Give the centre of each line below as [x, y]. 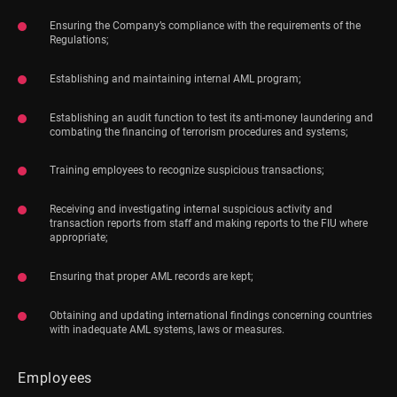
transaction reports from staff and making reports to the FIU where [209, 224]
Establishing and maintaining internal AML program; [175, 78]
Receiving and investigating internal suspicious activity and [191, 210]
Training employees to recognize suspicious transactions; [188, 171]
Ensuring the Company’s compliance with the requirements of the [205, 25]
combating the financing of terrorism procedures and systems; [199, 132]
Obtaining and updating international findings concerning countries [211, 315]
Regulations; [79, 39]
